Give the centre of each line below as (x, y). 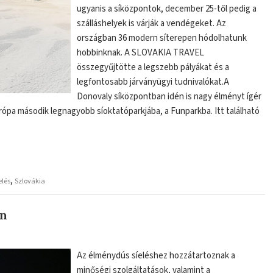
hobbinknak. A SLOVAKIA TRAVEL (141, 52)
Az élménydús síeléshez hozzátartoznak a (156, 256)
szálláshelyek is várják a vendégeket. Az (152, 23)
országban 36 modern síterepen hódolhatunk (162, 38)
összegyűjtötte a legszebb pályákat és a (153, 67)
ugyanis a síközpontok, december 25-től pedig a (167, 9)
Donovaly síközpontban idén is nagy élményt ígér (169, 96)
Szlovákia (30, 181)
